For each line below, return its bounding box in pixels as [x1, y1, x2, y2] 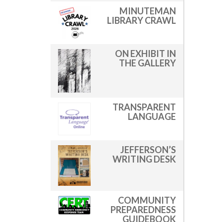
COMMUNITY [118, 195, 176, 206]
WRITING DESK [112, 153, 176, 165]
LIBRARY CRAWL [107, 14, 176, 26]
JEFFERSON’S [120, 144, 176, 155]
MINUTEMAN [119, 5, 176, 16]
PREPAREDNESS [111, 204, 176, 216]
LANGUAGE [128, 111, 176, 122]
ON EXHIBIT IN [115, 48, 176, 59]
